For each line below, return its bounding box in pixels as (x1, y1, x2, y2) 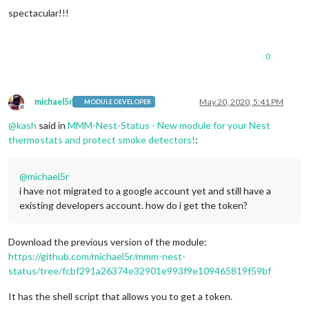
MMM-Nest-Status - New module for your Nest (68, 119, 270, 131)
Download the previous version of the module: (8, 235, 207, 248)
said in (37, 119, 68, 131)
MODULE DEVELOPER (84, 98, 152, 106)
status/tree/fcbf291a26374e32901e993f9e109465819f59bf (8, 264, 271, 277)
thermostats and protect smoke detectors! (8, 133, 195, 146)
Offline (21, 106, 48, 117)
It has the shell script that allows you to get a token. (8, 290, 232, 302)
